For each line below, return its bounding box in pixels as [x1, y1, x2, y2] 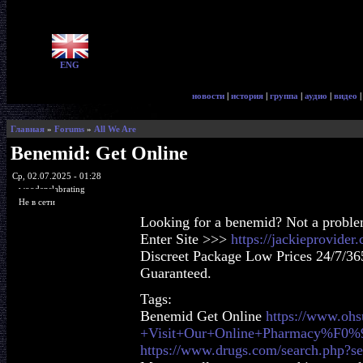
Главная [11, 124, 45, 134]
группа [270, 91, 298, 100]
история [231, 91, 263, 100]
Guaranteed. [140, 265, 211, 281]
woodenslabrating [19, 183, 85, 194]
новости [192, 91, 224, 100]
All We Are [94, 124, 136, 134]
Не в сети [19, 196, 55, 207]
